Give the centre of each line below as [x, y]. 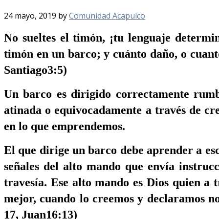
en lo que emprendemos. [65, 126]
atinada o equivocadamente [75, 110]
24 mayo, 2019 [30, 15]
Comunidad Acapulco [107, 15]
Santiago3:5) [35, 70]
